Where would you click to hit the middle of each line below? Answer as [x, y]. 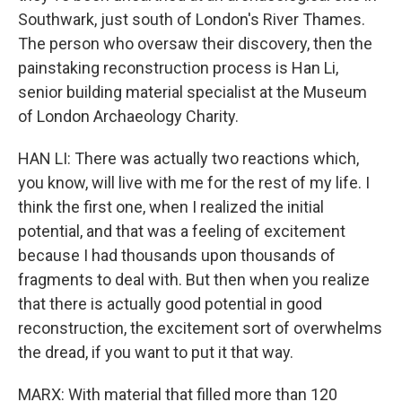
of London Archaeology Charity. [128, 116]
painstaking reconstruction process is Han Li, [178, 68]
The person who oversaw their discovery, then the [195, 44]
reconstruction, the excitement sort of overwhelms [200, 328]
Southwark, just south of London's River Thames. [192, 19]
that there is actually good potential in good [170, 304]
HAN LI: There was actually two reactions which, [188, 158]
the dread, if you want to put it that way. [156, 352]
